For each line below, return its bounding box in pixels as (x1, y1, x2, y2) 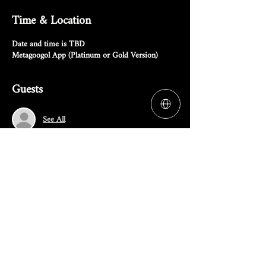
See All (43, 110, 65, 128)
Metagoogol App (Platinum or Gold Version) (12, 47, 158, 64)
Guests (12, 78, 43, 102)
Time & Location (12, 9, 91, 33)
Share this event (12, 189, 85, 214)
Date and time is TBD (12, 36, 85, 53)
